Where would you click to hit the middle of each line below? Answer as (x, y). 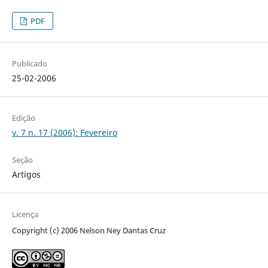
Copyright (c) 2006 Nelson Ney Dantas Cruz (89, 231)
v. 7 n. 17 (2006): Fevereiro (64, 133)
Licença (25, 214)
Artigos (26, 175)
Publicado (29, 64)
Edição (23, 118)
